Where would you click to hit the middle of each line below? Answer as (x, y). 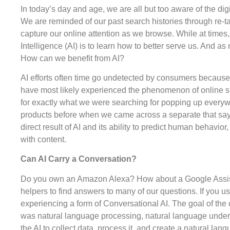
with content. (43, 139)
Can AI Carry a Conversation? (79, 159)
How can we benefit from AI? (72, 58)
